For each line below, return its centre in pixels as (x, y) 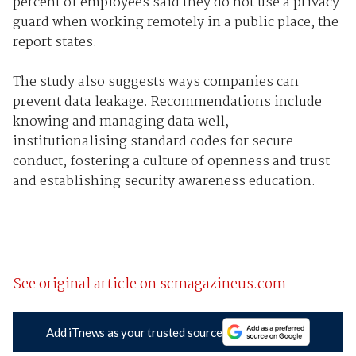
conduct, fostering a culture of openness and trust (171, 162)
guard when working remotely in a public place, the (175, 23)
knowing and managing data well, (120, 122)
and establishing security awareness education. (164, 182)
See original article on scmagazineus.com (149, 285)
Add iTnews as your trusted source (134, 332)
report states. (54, 43)
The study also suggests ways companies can (155, 83)
